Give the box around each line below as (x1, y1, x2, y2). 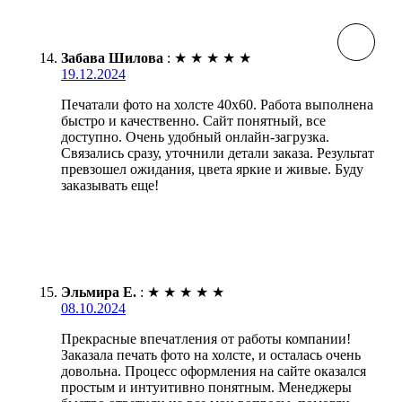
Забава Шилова (61, 49, 163, 66)
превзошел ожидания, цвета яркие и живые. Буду (61, 161, 363, 177)
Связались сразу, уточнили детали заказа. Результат (61, 144, 374, 161)
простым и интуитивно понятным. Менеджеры (61, 379, 352, 395)
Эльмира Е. (61, 284, 136, 300)
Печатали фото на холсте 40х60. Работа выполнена (61, 96, 373, 112)
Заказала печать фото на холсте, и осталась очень (61, 346, 361, 363)
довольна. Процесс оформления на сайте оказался (61, 363, 366, 379)
